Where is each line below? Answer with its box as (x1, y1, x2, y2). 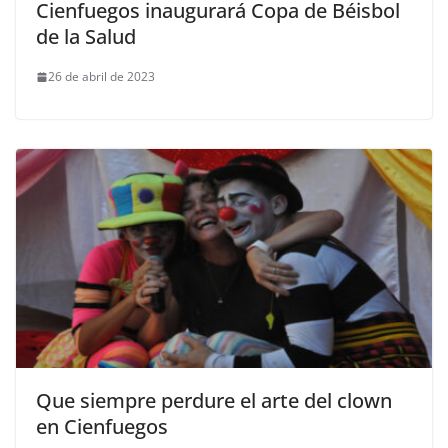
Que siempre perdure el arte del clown (36, 386, 392, 414)
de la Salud (36, 23, 136, 51)
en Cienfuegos (36, 412, 168, 440)
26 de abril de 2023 (48, 68, 155, 86)
